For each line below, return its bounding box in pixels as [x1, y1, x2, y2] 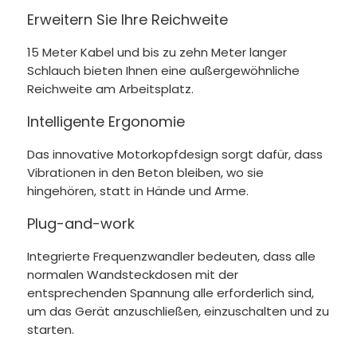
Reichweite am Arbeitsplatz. [26, 80, 194, 97]
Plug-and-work [26, 213, 135, 233]
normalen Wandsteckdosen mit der [26, 265, 238, 283]
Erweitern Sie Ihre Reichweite [26, 9, 228, 29]
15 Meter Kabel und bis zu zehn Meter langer [26, 43, 287, 61]
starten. [26, 320, 74, 338]
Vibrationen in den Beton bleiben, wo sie [26, 163, 264, 181]
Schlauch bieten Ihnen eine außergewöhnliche [26, 61, 300, 79]
